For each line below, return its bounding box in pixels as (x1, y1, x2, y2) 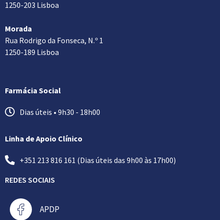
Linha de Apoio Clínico (5, 133, 82, 143)
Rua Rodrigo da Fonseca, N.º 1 (5, 35, 103, 45)
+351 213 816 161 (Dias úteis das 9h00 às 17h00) (20, 155, 176, 165)
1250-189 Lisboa (5, 47, 59, 57)
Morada (5, 23, 32, 33)
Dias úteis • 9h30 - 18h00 (20, 107, 100, 117)
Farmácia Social (5, 85, 61, 95)
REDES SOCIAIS (5, 174, 55, 185)
